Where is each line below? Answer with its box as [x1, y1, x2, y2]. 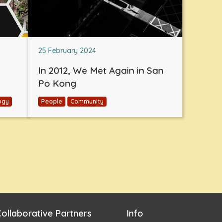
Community [70, 97, 104, 105]
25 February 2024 [38, 46, 96, 55]
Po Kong [38, 77, 76, 89]
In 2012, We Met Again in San [38, 64, 164, 76]
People [41, 97, 62, 105]
